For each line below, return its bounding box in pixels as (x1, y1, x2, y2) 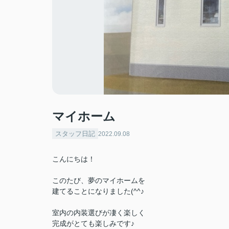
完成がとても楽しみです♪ (52, 219, 134, 227)
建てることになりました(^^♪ (52, 187, 144, 195)
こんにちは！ (52, 155, 95, 163)
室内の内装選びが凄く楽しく (52, 209, 145, 217)
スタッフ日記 (55, 130, 95, 138)
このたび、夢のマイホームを (52, 176, 145, 185)
